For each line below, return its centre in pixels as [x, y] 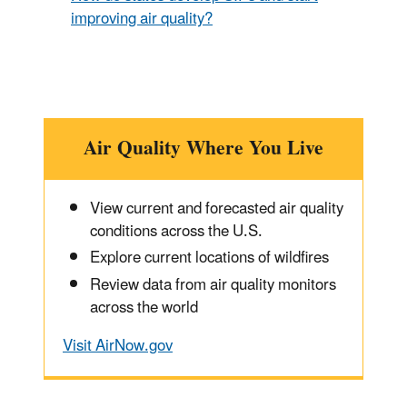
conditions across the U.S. [176, 232]
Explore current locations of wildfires [209, 258]
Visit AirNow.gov [118, 346]
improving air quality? [142, 20]
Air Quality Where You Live [203, 149]
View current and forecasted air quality [217, 209]
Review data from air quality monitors [213, 285]
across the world [144, 308]
